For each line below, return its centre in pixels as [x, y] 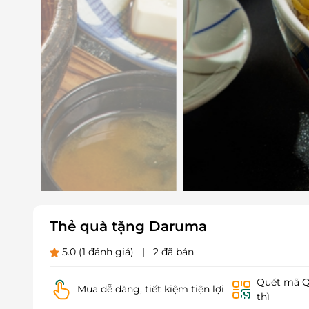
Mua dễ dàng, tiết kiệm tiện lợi [150, 289]
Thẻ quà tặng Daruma [128, 226]
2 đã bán [173, 251]
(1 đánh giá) [106, 251]
